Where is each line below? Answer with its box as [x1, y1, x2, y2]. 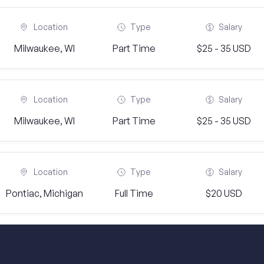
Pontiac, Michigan [5, 187, 83, 199]
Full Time [114, 187, 153, 199]
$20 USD [205, 187, 242, 199]
